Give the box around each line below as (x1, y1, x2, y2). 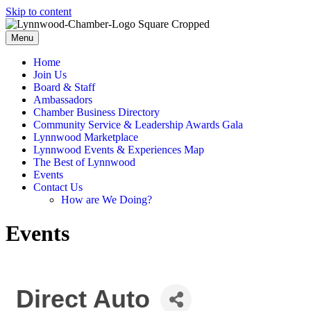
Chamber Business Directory (33, 106, 160, 118)
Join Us (33, 69, 67, 81)
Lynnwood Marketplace (33, 131, 138, 143)
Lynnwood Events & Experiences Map (33, 144, 204, 155)
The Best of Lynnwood (33, 156, 135, 168)
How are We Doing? (61, 194, 152, 205)
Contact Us (33, 181, 83, 193)
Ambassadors (33, 94, 92, 106)
